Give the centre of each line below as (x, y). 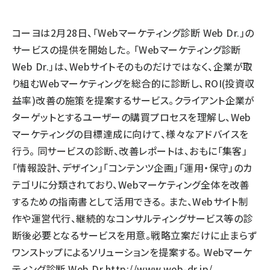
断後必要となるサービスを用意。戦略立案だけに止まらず (135, 235)
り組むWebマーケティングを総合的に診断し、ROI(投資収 (133, 83)
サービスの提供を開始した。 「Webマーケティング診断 (127, 49)
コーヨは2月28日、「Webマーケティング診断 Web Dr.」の (133, 33)
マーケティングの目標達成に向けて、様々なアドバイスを (130, 134)
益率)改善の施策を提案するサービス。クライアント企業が (133, 100)
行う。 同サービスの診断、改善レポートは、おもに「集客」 (130, 151)
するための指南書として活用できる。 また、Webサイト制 (130, 201)
